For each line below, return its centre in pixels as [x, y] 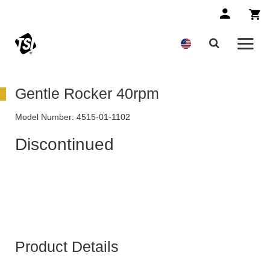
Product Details [67, 247]
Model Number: [45, 117]
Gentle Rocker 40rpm [87, 94]
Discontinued [64, 145]
